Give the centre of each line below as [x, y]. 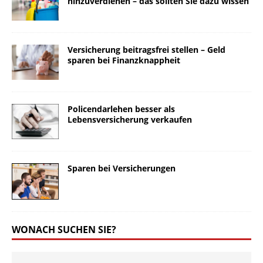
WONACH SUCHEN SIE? [64, 229]
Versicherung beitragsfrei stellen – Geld [146, 50]
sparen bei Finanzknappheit [124, 60]
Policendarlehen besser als [121, 109]
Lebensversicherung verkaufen [130, 120]
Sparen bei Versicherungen [122, 168]
